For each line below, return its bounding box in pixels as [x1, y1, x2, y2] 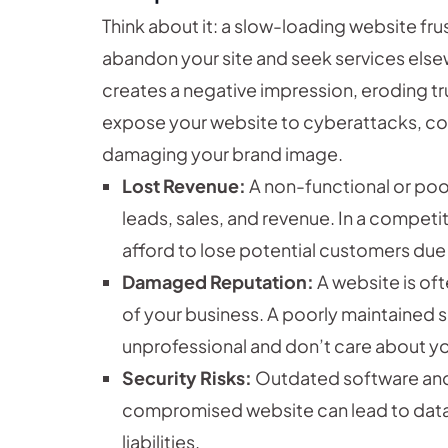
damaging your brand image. [102, 142, 343, 166]
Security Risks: [122, 366, 252, 390]
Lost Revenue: [122, 174, 246, 198]
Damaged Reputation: [122, 270, 314, 294]
